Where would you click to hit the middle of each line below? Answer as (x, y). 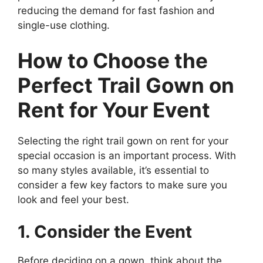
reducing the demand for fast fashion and (116, 11)
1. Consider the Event (105, 232)
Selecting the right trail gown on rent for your (123, 141)
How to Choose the (113, 60)
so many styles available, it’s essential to (113, 170)
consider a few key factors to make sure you (122, 185)
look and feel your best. (73, 199)
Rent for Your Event (114, 109)
